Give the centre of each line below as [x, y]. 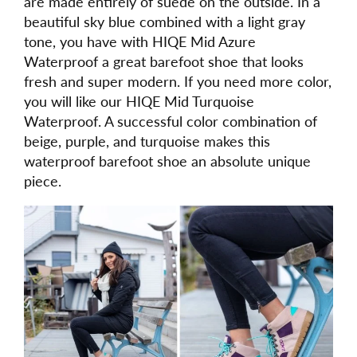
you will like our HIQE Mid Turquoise [139, 101]
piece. [43, 180]
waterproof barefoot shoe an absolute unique [167, 161]
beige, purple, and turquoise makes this [147, 141]
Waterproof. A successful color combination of [171, 121]
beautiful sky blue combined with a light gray [165, 21]
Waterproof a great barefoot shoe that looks [164, 61]
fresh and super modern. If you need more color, [178, 81]
